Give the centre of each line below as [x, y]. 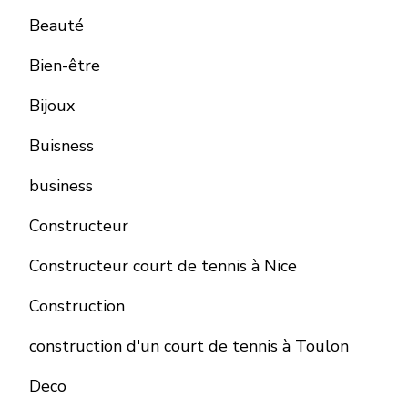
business [61, 186]
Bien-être [65, 66]
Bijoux [52, 106]
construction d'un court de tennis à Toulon [189, 346]
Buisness [61, 146]
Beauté [56, 25]
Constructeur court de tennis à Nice [163, 266]
